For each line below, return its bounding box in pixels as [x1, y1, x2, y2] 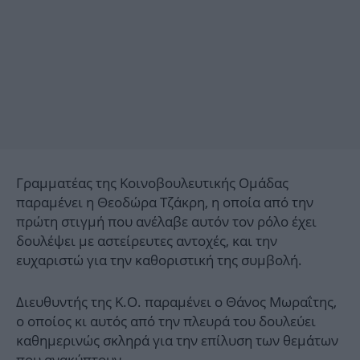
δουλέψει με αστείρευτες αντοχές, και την [16, 231, 277, 251]
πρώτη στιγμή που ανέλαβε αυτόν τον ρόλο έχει [16, 212, 317, 231]
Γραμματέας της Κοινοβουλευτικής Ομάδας [16, 174, 288, 193]
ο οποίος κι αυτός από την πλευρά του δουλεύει [16, 312, 316, 331]
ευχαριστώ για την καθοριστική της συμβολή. [16, 251, 302, 270]
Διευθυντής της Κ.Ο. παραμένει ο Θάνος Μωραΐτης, [16, 292, 337, 312]
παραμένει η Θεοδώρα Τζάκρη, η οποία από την [16, 193, 313, 212]
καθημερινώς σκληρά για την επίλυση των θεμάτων [16, 331, 338, 350]
